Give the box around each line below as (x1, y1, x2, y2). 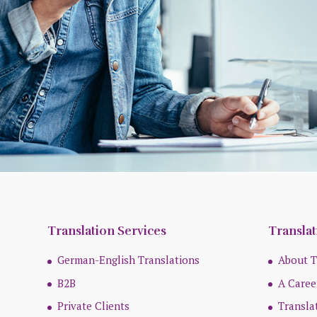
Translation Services (47, 224, 167, 239)
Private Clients (57, 299, 130, 313)
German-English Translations (57, 253, 200, 267)
